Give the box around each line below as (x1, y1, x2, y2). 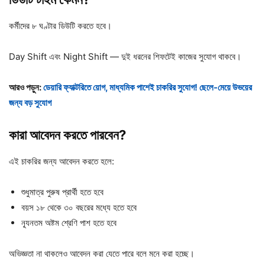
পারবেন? (90, 127, 126, 143)
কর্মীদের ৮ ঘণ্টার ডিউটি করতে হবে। (9, 20, 112, 32)
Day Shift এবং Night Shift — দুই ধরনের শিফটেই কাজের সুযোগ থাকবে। (9, 51, 241, 63)
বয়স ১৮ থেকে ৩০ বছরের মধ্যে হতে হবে (21, 202, 137, 214)
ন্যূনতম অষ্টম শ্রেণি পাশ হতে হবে (21, 217, 117, 229)
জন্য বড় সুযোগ (9, 97, 51, 109)
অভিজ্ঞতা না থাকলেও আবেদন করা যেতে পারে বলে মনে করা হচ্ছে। (9, 248, 195, 260)
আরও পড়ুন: (9, 82, 43, 93)
